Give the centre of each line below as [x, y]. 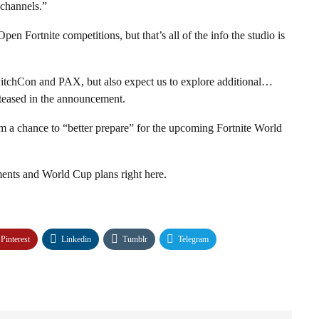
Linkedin [76, 239]
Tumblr [135, 239]
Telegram [193, 239]
